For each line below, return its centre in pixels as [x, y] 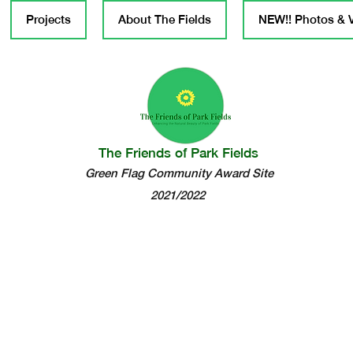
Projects [48, 19]
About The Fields [165, 19]
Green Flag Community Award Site [177, 173]
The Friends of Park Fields [179, 153]
